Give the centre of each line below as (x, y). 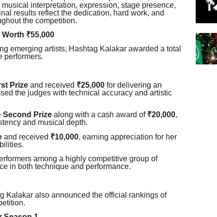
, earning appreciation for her (128, 137)
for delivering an (133, 85)
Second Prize (27, 115)
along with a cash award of (100, 115)
